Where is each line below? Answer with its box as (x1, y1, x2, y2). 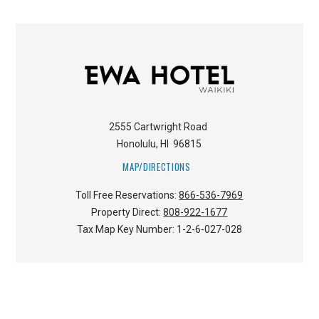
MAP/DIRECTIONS (122, 159, 191, 174)
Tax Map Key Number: (76, 223, 177, 235)
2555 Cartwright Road (109, 120, 208, 132)
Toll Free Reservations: (75, 189, 179, 201)
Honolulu (117, 137, 157, 150)
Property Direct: (91, 206, 164, 218)
